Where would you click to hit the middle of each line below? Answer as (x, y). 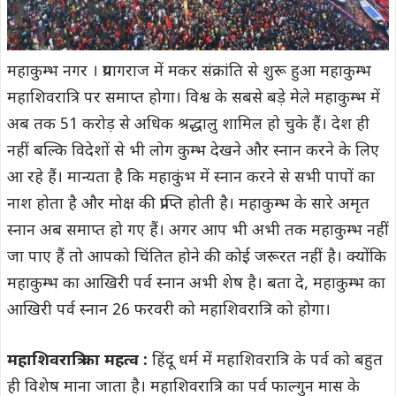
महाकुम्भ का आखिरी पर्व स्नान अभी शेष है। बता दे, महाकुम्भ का (196, 284)
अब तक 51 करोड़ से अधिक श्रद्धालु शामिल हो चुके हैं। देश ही (188, 125)
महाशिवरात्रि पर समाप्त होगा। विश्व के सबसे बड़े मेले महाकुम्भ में (194, 98)
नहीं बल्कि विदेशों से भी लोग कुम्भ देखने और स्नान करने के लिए (193, 151)
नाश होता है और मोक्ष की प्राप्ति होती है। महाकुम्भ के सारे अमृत (188, 204)
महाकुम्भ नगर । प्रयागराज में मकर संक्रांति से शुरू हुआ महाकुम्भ (189, 72)
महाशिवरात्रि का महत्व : (77, 361)
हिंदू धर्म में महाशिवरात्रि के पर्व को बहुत (265, 361)
